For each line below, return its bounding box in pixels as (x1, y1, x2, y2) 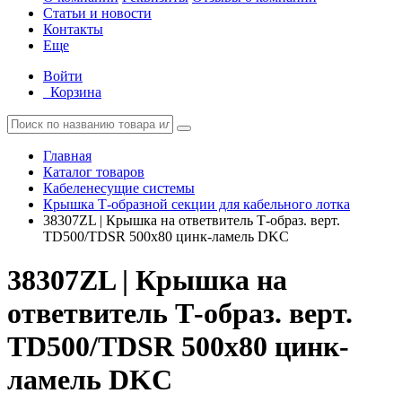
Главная (43, 148, 92, 163)
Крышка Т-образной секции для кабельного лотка (43, 197, 350, 212)
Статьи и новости (43, 5, 152, 21)
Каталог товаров (43, 164, 144, 179)
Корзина (50, 84, 101, 100)
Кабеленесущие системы (43, 180, 195, 196)
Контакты (43, 22, 103, 37)
